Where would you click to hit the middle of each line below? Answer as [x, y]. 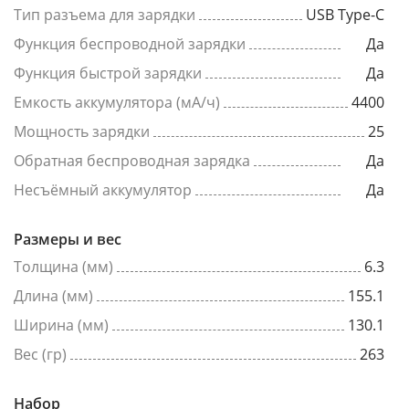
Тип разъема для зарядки [105, 15]
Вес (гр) [40, 354]
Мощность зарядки [82, 131]
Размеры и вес [68, 239]
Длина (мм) [53, 296]
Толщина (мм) [63, 267]
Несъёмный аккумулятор [103, 190]
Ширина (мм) [61, 325]
